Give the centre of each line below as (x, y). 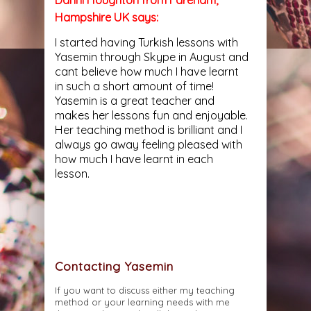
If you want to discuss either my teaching (145, 290)
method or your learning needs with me (142, 302)
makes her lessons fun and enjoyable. (151, 116)
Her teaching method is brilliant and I (149, 130)
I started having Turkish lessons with (146, 43)
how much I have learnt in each (134, 159)
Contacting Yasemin (114, 266)
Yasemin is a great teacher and (135, 101)
